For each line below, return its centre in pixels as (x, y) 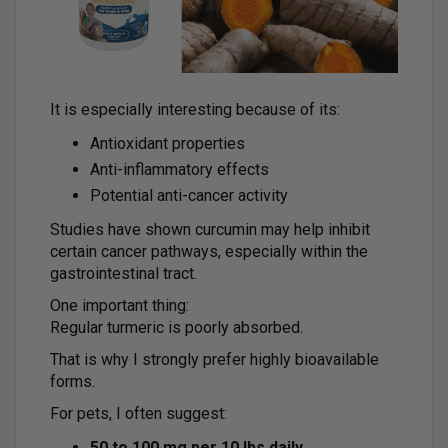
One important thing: (119, 305)
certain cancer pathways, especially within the (209, 251)
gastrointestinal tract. (123, 273)
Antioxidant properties (167, 143)
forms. (72, 381)
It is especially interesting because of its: (195, 109)
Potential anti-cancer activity (189, 195)
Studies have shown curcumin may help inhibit (210, 229)
